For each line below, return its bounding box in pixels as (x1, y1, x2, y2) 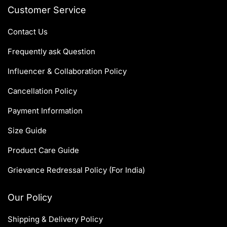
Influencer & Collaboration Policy (8, 66, 127, 77)
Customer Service (8, 5, 86, 16)
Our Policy (8, 192, 52, 203)
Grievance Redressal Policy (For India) (8, 165, 145, 175)
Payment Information (8, 106, 83, 116)
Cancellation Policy (8, 86, 77, 96)
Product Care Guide (8, 145, 79, 156)
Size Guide (8, 126, 47, 136)
